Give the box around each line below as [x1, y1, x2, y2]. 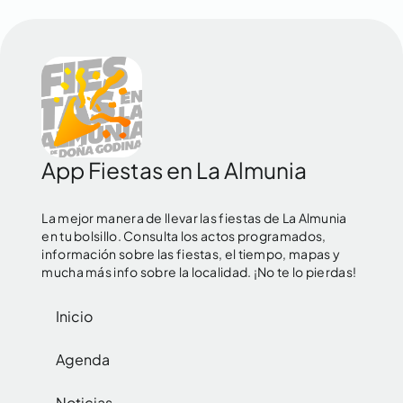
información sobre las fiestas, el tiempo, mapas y [41, 245, 341, 262]
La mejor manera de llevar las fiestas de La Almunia [41, 209, 347, 226]
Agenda [56, 349, 111, 369]
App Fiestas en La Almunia [41, 156, 308, 184]
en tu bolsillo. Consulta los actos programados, [41, 227, 327, 244]
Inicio [56, 306, 94, 326]
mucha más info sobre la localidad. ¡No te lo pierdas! [41, 263, 357, 280]
